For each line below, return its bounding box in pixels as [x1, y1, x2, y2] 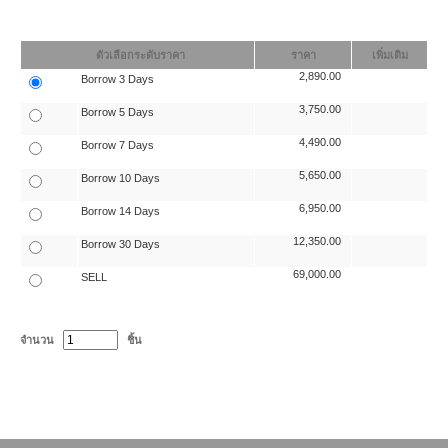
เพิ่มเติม [371, 49, 408, 62]
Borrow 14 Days [81, 205, 160, 218]
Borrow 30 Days [81, 238, 160, 251]
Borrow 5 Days [81, 106, 154, 119]
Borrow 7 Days [81, 139, 154, 152]
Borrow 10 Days [81, 172, 160, 185]
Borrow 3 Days [81, 73, 154, 86]
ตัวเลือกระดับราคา [95, 49, 185, 62]
